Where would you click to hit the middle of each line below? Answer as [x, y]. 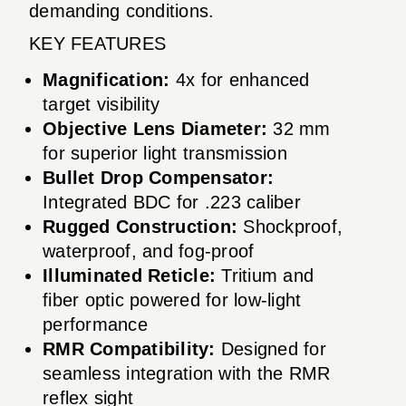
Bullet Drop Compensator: [158, 177]
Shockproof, [290, 226]
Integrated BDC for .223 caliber [172, 202]
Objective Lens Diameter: [155, 128]
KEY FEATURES [97, 43]
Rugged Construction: [140, 226]
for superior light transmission [165, 153]
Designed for [271, 348]
